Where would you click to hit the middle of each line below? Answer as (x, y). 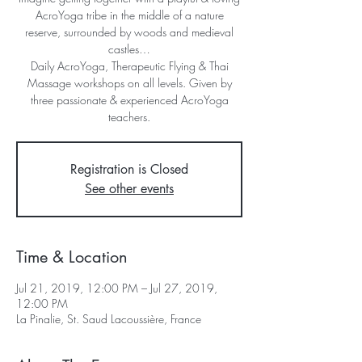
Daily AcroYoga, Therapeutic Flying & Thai (129, 66)
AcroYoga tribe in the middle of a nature (129, 15)
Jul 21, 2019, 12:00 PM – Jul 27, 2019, (117, 288)
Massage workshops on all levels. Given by (129, 83)
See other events (129, 189)
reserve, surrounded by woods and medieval (129, 32)
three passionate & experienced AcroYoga (129, 100)
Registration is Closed (129, 169)
